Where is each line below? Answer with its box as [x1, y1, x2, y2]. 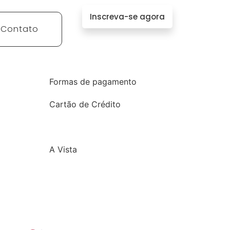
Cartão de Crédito [49, 99, 121, 109]
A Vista [49, 144, 77, 155]
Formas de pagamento [49, 76, 137, 87]
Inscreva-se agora [89, 11, 165, 22]
